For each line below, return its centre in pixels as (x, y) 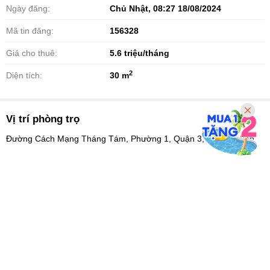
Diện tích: (24, 76)
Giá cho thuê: (32, 53)
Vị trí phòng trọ (43, 119)
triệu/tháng (147, 53)
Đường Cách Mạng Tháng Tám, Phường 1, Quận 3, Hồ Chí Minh (130, 139)
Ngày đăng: (28, 9)
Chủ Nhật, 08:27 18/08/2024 (165, 9)
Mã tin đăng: (30, 31)
